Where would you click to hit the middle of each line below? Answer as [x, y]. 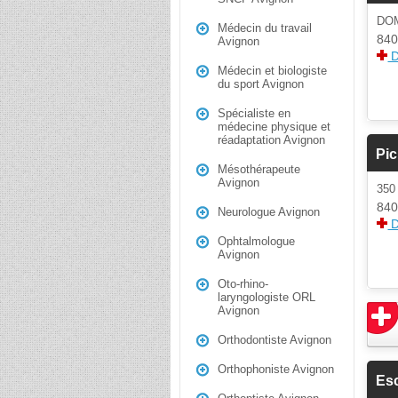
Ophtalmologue [256, 241]
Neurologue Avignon [269, 212]
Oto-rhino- [243, 284]
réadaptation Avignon [271, 140]
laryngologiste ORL [267, 297]
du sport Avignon [261, 84]
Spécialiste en [254, 113]
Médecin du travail [265, 28]
